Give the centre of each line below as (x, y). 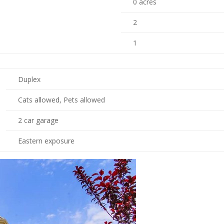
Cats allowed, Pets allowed (61, 100)
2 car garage (38, 120)
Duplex (29, 79)
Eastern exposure (46, 141)
